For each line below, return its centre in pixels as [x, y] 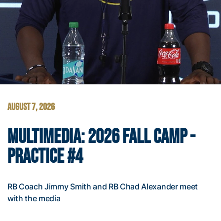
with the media [34, 198]
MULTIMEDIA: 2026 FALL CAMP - [101, 137]
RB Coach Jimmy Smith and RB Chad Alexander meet [103, 186]
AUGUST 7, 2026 [31, 107]
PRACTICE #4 [45, 157]
